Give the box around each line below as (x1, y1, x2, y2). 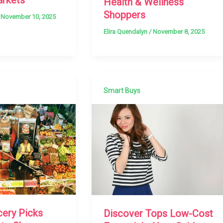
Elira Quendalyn (104, 27, 149, 35)
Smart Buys (104, 87, 141, 95)
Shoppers (104, 8, 146, 21)
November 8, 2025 (153, 27, 205, 35)
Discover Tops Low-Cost (104, 207, 214, 220)
